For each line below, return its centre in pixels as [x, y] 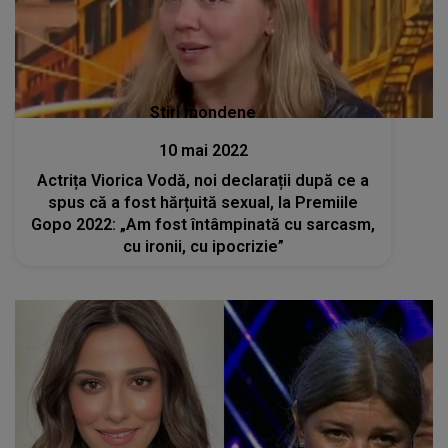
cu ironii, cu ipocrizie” [203, 246]
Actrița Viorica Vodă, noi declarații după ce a [203, 180]
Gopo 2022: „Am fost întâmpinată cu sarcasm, [203, 224]
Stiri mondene [203, 112]
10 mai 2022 [203, 150]
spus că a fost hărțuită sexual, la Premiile [203, 202]
